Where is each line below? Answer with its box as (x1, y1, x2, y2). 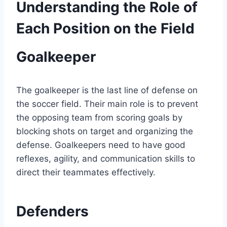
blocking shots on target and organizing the (16, 126, 193, 137)
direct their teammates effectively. (16, 167, 156, 178)
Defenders (16, 203, 89, 220)
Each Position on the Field (16, 20, 195, 37)
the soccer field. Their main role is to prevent (16, 99, 198, 109)
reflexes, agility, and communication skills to (16, 154, 195, 164)
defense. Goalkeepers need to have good (16, 140, 185, 150)
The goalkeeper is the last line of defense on (16, 85, 198, 96)
